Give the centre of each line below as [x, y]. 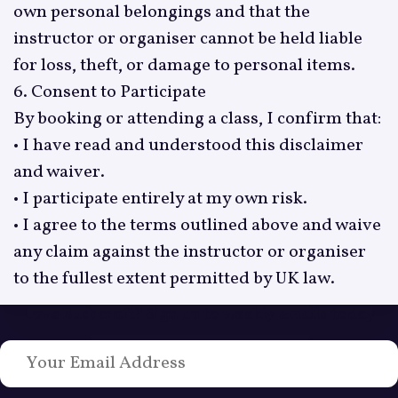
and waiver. [59, 172]
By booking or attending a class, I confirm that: [197, 119]
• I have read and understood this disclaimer [188, 145]
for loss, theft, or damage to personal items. [184, 65]
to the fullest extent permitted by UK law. [174, 279]
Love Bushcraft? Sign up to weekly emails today [199, 314]
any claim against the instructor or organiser [189, 252]
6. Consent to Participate [109, 92]
